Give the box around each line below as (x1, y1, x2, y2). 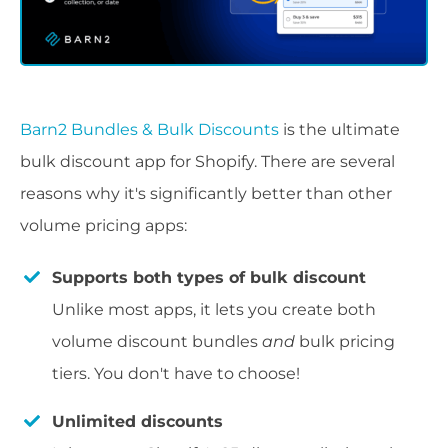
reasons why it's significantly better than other (20, 183, 392, 203)
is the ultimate (279, 119, 400, 139)
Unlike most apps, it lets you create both (52, 299, 376, 319)
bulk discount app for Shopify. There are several (20, 151, 395, 171)
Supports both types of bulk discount (52, 267, 366, 287)
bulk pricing (299, 331, 395, 351)
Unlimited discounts (52, 411, 223, 431)
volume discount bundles (52, 331, 262, 351)
